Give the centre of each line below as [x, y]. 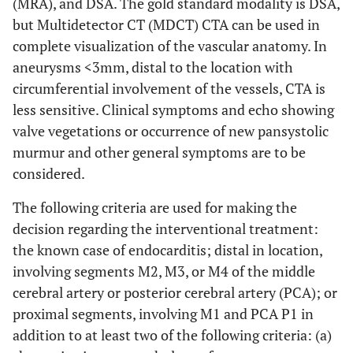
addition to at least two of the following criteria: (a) [172, 334]
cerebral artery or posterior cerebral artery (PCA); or [175, 292]
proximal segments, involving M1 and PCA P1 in [163, 313]
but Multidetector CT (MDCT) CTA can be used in [166, 24]
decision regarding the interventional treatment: [165, 228]
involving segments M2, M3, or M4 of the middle [164, 271]
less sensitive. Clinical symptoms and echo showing [173, 109]
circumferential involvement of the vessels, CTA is [169, 88]
